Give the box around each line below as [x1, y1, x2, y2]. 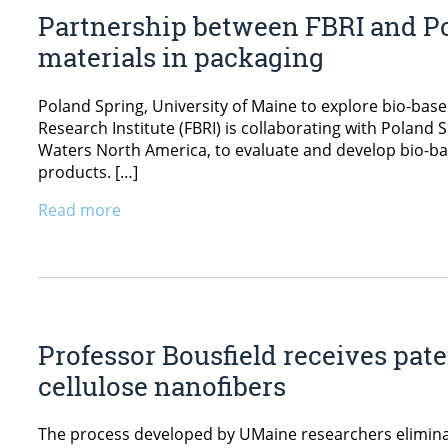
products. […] [38, 160, 138, 183]
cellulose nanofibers [38, 368, 286, 403]
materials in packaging [38, 40, 324, 75]
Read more [38, 198, 121, 221]
